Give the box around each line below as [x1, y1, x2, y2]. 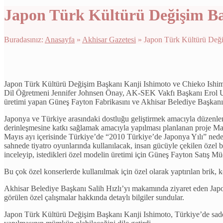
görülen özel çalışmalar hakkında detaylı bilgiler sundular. [4, 193, 184, 202]
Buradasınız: [4, 35, 45, 44]
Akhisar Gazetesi [82, 35, 136, 44]
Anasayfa [45, 35, 75, 44]
